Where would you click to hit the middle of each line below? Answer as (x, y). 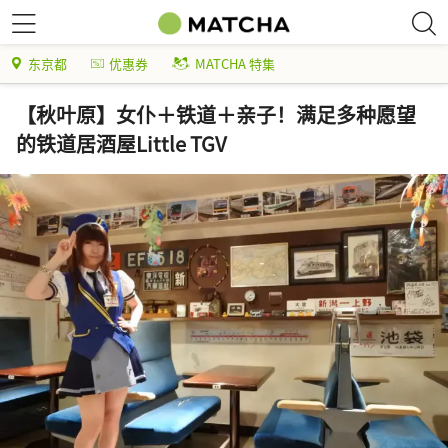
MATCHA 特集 (235, 63)
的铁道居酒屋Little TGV (121, 143)
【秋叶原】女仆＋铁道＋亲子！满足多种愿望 (216, 114)
